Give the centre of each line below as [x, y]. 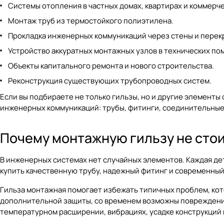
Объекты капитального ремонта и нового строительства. [111, 66]
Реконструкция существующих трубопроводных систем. [110, 81]
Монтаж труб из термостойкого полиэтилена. [91, 21]
